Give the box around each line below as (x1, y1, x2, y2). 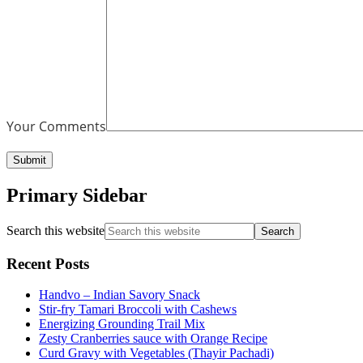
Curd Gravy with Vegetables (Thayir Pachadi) (39, 346, 274, 361)
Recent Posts (6, 254, 89, 272)
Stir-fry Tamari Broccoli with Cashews (39, 302, 237, 317)
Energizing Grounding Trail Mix (39, 317, 205, 331)
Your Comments (6, 117, 106, 136)
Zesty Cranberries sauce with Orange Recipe (39, 331, 267, 346)
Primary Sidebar (6, 185, 147, 207)
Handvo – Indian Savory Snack (39, 288, 200, 302)
